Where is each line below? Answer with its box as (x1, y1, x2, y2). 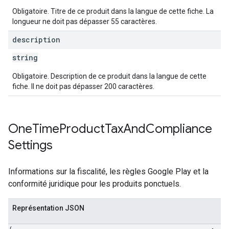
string (12, 53, 38, 62)
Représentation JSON (12, 204, 84, 212)
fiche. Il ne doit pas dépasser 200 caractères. (12, 82, 154, 90)
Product (59, 121, 105, 136)
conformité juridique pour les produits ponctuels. (8, 179, 181, 189)
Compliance (146, 121, 212, 136)
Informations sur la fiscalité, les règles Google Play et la (8, 167, 209, 176)
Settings (8, 138, 53, 153)
